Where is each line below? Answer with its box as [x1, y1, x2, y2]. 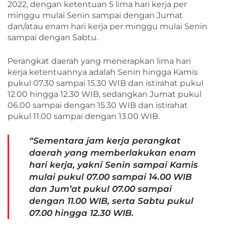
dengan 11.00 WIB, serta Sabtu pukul [29, 195, 193, 206]
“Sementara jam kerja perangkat [29, 135, 180, 146]
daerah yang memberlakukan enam [29, 147, 196, 158]
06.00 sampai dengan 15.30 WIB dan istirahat [8, 100, 188, 110]
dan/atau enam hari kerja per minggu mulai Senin [8, 21, 207, 31]
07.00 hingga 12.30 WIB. [29, 207, 134, 218]
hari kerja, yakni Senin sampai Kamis [29, 159, 198, 170]
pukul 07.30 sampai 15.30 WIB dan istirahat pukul [8, 78, 203, 88]
